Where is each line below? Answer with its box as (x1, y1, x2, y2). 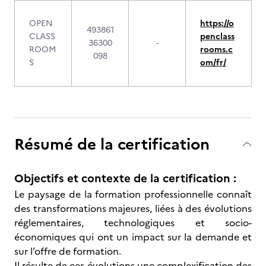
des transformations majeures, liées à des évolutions (14, 201, 252, 216)
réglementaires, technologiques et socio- (14, 216, 252, 230)
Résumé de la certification (14, 132, 210, 156)
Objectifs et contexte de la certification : (14, 170, 236, 187)
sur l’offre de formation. (14, 244, 123, 258)
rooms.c (200, 43, 233, 56)
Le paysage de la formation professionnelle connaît (14, 187, 252, 201)
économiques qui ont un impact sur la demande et (14, 230, 252, 244)
